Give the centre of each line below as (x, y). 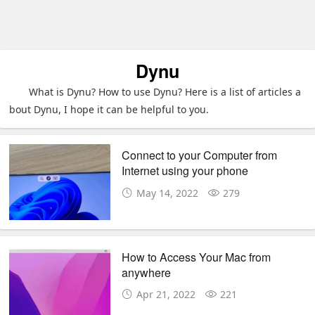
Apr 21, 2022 (166, 294)
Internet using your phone (185, 171)
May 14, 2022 (168, 193)
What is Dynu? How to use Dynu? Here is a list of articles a (165, 92)
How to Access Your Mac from (197, 257)
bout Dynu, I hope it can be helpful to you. (109, 110)
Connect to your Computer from (200, 155)
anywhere (147, 272)
